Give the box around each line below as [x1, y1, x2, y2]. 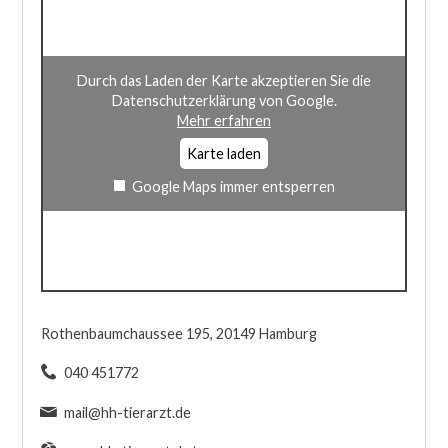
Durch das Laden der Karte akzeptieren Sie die [77, 71, 371, 89]
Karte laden [187, 145, 261, 163]
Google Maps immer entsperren [132, 177, 336, 195]
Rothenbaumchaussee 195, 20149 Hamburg [40, 324, 317, 342]
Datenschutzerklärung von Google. [111, 91, 337, 109]
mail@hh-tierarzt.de [63, 403, 191, 421]
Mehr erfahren [177, 111, 271, 129]
